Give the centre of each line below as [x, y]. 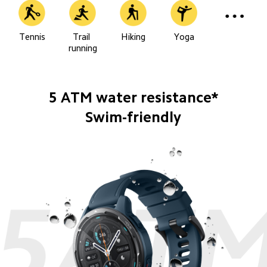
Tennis [32, 37]
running [83, 48]
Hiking [133, 37]
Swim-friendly [133, 117]
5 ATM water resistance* [133, 97]
